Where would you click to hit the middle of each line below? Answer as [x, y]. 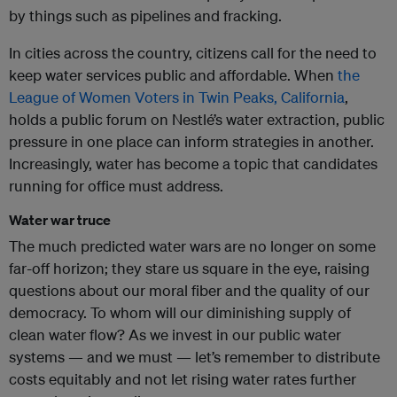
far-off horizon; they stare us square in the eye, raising [189, 269]
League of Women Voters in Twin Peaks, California [177, 97]
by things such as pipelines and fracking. [145, 16]
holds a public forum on [90, 120]
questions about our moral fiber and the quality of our [189, 291]
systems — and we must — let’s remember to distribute [195, 357]
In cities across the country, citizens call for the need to [193, 53]
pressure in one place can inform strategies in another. [191, 142]
